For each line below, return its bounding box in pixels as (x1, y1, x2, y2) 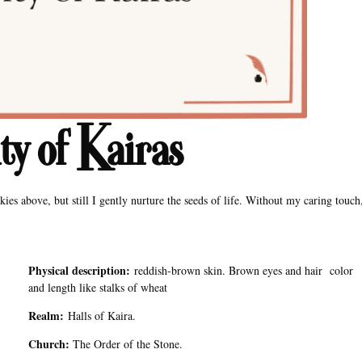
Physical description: (28, 261, 135, 279)
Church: (28, 335, 70, 353)
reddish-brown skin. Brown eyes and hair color (134, 262, 354, 278)
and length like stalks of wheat (28, 279, 168, 295)
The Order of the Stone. (69, 336, 183, 352)
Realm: (28, 307, 69, 325)
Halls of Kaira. (68, 308, 137, 324)
